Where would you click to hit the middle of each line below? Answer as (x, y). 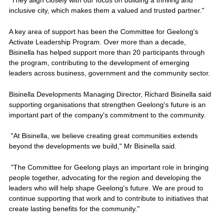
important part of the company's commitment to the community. (107, 115)
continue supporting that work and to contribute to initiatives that (108, 198)
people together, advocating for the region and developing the (105, 177)
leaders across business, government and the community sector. (109, 73)
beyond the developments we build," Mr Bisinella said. (92, 146)
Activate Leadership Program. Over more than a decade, (97, 42)
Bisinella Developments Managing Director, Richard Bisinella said (110, 94)
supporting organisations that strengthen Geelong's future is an (107, 104)
